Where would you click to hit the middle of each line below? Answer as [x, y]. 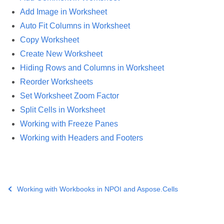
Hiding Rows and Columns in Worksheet [92, 67]
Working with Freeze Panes [69, 123]
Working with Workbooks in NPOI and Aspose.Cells [97, 189]
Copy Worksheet [49, 39]
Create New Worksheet [61, 53]
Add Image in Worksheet [63, 11]
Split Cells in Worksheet [62, 109]
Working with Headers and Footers [81, 137]
